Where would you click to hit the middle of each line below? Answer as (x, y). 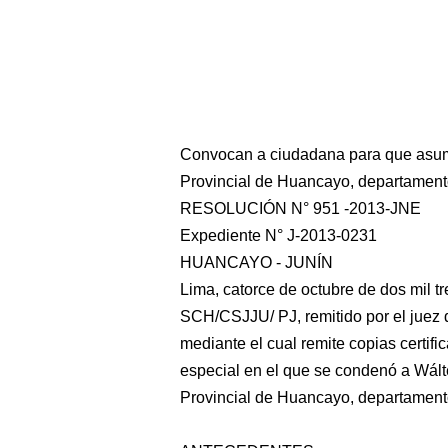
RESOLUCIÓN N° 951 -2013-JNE (300, 208)
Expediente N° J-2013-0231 (278, 235)
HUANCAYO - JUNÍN (256, 262)
